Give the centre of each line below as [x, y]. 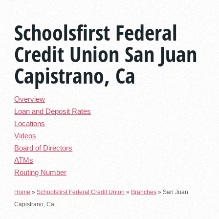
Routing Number [41, 173]
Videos [25, 136]
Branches [144, 192]
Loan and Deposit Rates [53, 112]
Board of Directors [44, 148]
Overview [30, 99]
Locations [30, 124]
